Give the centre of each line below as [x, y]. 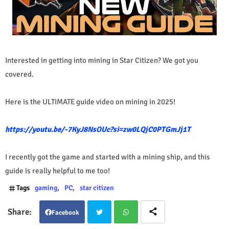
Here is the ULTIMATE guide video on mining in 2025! [91, 101]
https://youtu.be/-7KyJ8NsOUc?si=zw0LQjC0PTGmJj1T [98, 129]
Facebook [65, 212]
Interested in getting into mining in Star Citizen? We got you [102, 60]
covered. [19, 74]
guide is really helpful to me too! [58, 170]
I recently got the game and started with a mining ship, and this [108, 157]
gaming [46, 188]
